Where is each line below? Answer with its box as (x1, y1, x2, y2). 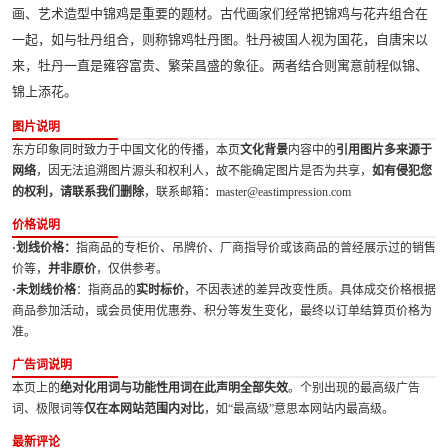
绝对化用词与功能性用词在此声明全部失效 (60, 381, 288, 395)
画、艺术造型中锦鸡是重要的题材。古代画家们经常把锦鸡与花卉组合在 (12, 5, 428, 21)
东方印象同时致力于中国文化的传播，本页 (12, 143, 240, 157)
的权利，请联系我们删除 (12, 185, 144, 199)
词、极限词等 (12, 402, 84, 416)
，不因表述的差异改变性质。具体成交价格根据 (184, 283, 436, 297)
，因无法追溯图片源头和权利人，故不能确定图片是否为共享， (36, 164, 372, 178)
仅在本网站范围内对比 (84, 402, 204, 416)
